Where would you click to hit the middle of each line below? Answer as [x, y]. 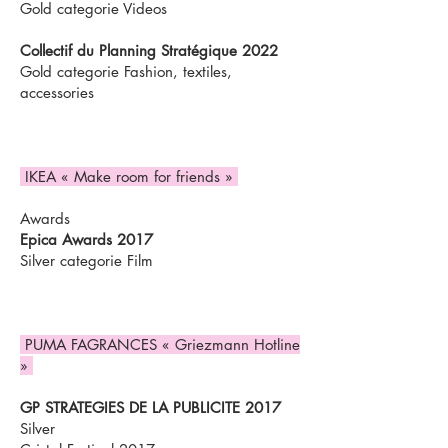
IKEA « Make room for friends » [129, 176]
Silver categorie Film [86, 260]
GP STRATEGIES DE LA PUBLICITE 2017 [150, 407]
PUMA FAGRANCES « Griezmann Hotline [160, 344]
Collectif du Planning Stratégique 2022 [149, 50]
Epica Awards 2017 [86, 239]
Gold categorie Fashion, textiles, [126, 71]
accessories [57, 92]
